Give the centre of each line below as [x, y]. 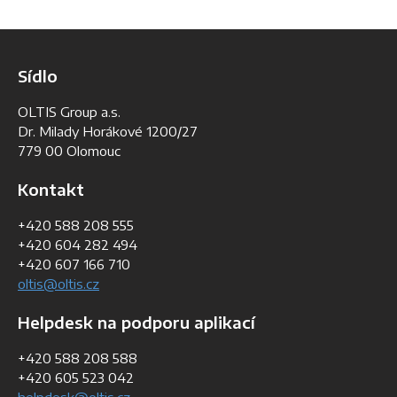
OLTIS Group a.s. [69, 112]
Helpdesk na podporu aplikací [136, 323]
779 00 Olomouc [69, 151]
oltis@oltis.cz [58, 284]
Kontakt [51, 190]
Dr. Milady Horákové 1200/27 [108, 132]
